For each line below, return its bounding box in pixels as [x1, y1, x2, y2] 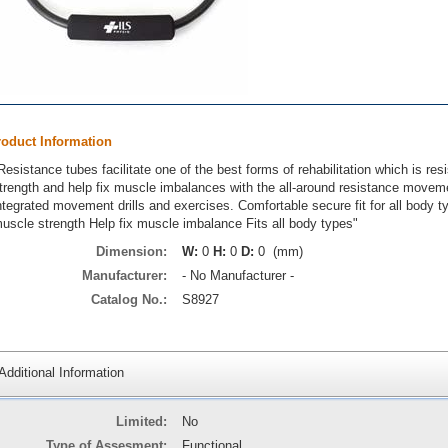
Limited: [116, 414, 167, 429]
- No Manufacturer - [182, 268, 294, 283]
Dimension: [96, 244, 167, 259]
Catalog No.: [91, 292, 167, 307]
